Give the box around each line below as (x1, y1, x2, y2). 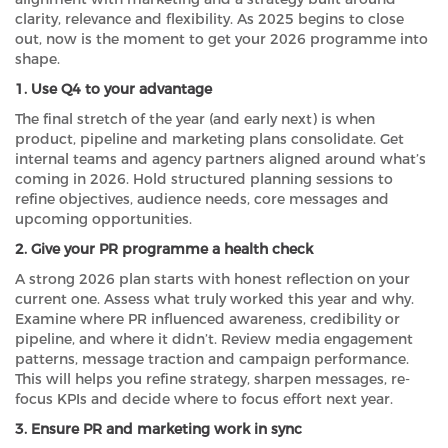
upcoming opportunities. (15, 210, 192, 229)
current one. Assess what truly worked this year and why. (15, 290, 414, 309)
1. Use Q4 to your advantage (15, 80, 212, 99)
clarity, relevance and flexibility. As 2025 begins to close (15, 10, 404, 29)
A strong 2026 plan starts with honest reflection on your (15, 270, 410, 289)
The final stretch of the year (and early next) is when (15, 110, 375, 129)
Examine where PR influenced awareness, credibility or (15, 310, 400, 329)
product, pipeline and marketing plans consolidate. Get (15, 130, 404, 149)
